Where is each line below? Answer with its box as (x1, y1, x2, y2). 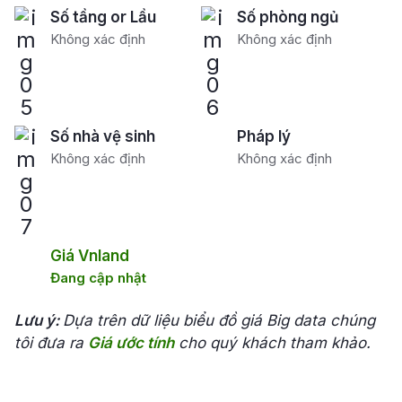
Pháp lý (237, 127, 291, 145)
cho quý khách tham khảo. (174, 334, 371, 352)
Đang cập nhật (50, 269, 146, 286)
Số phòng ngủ (237, 8, 338, 26)
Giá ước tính (88, 334, 174, 352)
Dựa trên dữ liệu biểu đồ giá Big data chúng (63, 311, 375, 329)
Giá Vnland (50, 247, 129, 265)
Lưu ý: (14, 311, 63, 329)
